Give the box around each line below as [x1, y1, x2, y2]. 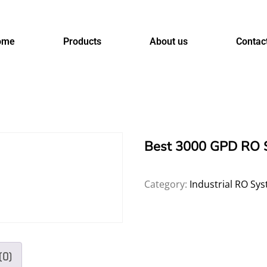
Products [63, 36, 102, 47]
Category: [144, 178, 190, 191]
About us [150, 36, 188, 47]
